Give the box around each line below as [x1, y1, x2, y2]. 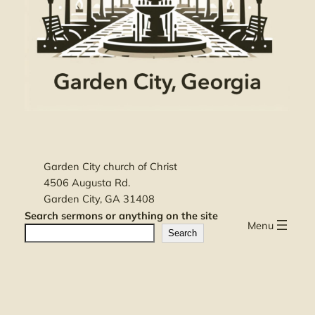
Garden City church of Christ [43, 160, 177, 174]
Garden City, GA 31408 [43, 192, 155, 206]
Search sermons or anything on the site [24, 209, 218, 223]
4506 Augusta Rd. [43, 176, 130, 190]
